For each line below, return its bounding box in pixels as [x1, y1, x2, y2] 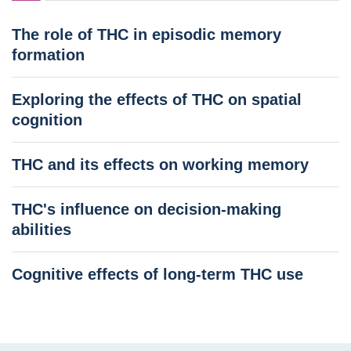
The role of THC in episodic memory [12, 26, 281, 44]
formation [12, 46, 85, 64]
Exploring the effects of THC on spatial [12, 91, 302, 109]
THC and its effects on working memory [12, 156, 309, 174]
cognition [12, 111, 82, 129]
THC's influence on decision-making [12, 201, 281, 219]
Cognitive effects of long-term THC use [12, 266, 303, 284]
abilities [12, 221, 71, 239]
